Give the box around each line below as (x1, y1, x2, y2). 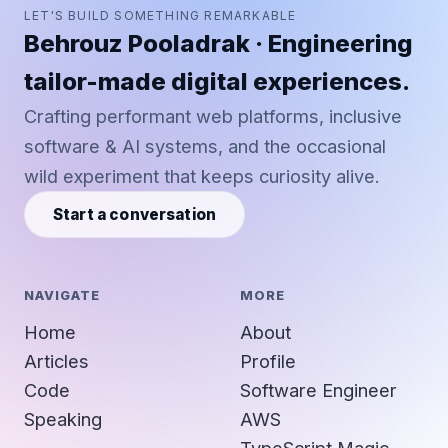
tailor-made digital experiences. (24, 66, 410, 96)
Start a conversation (53, 204, 217, 224)
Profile (240, 349, 296, 372)
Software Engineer (240, 378, 397, 401)
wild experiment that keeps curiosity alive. (24, 164, 380, 187)
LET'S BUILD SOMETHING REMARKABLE (24, 7, 297, 23)
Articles (24, 349, 89, 372)
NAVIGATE (24, 287, 101, 303)
